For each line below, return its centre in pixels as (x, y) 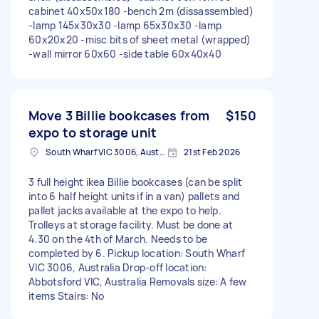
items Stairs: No (66, 296)
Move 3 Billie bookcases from (119, 115)
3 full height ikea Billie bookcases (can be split (136, 182)
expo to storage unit (93, 132)
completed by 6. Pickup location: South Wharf (137, 253)
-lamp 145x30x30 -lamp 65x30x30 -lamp (125, 25)
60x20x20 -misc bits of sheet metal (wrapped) (140, 39)
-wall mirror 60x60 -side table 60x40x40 (125, 53)
